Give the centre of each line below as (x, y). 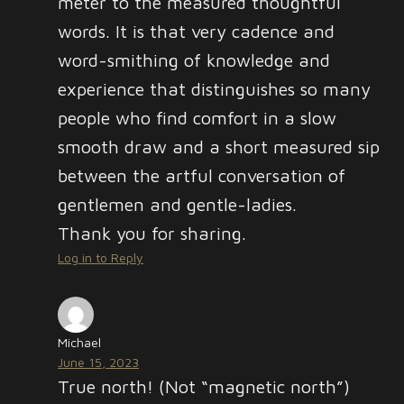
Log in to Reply (101, 257)
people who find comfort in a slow (197, 118)
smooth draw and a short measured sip (219, 147)
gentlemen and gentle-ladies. (177, 204)
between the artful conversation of (202, 175)
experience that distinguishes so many (214, 89)
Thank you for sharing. (152, 233)
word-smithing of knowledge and (194, 60)
